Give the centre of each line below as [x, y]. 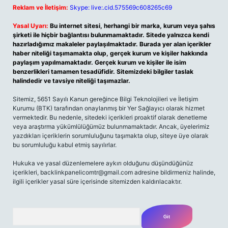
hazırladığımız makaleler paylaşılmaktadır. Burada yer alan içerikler [112, 44]
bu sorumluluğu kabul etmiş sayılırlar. [65, 145]
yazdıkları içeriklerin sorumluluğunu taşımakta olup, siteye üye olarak [111, 136]
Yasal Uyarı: [31, 26]
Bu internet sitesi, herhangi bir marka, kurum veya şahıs [133, 26]
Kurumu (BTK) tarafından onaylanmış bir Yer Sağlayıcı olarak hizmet [109, 108]
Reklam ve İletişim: [40, 7]
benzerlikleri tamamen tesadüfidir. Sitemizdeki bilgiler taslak [103, 72]
